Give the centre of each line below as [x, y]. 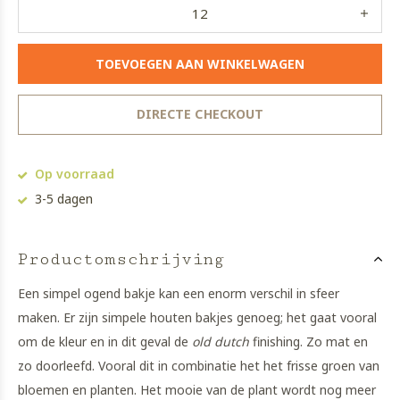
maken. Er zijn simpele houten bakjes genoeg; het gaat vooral [197, 317]
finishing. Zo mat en [308, 342]
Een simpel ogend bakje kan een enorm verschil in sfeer [179, 293]
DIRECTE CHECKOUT [200, 114]
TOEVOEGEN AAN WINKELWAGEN [200, 63]
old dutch [221, 342]
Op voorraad [73, 174]
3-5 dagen [62, 199]
